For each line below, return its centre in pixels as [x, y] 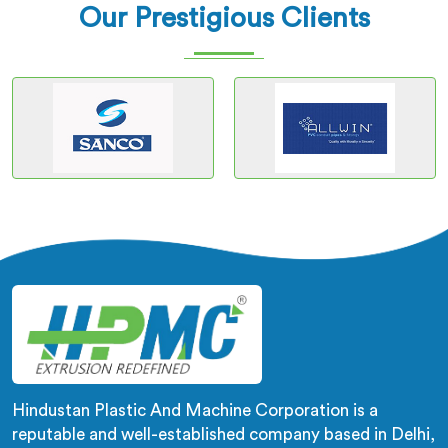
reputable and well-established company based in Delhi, [223, 435]
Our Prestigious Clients [224, 18]
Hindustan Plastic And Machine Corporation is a [195, 411]
